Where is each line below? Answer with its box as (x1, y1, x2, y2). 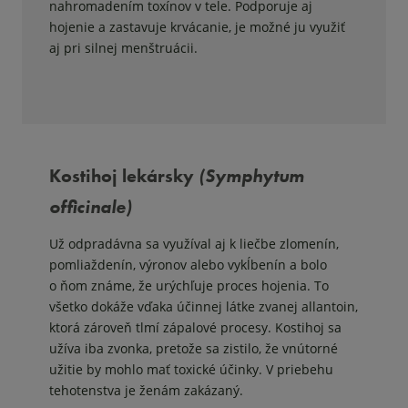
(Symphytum (199, 164, 304, 189)
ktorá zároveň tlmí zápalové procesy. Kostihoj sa (49, 319, 342, 337)
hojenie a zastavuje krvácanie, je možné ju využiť (49, 18, 345, 36)
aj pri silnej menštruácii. (49, 39, 198, 57)
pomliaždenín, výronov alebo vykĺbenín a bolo (49, 256, 327, 274)
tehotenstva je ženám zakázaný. (49, 382, 243, 400)
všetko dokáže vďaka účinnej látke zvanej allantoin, (49, 298, 358, 316)
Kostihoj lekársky (49, 164, 199, 189)
